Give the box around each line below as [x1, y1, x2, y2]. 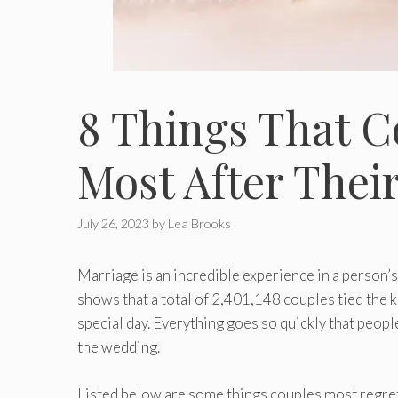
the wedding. [77, 338, 160, 357]
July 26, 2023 [77, 216, 149, 232]
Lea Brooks [168, 216, 231, 232]
